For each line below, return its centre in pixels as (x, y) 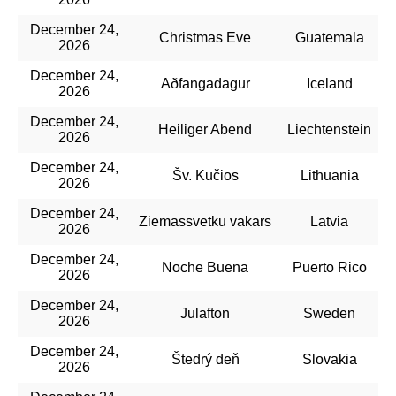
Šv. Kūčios (205, 175)
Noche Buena (205, 267)
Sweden (329, 313)
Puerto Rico (329, 267)
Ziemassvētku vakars (205, 221)
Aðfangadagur (205, 83)
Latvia (329, 221)
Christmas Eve (205, 37)
